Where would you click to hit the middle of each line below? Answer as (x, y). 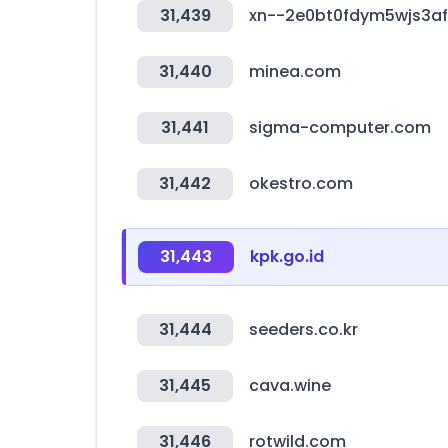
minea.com (295, 71)
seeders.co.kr (303, 329)
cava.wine (290, 385)
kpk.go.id (287, 256)
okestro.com (301, 183)
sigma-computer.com (340, 127)
